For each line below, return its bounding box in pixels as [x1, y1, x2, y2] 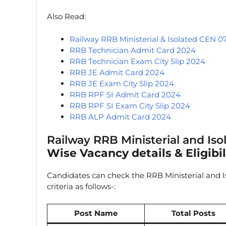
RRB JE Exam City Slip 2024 [70, 78, 174, 88]
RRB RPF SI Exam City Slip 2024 [70, 100, 190, 110]
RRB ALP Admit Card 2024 [70, 111, 171, 122]
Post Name [74, 208, 118, 218]
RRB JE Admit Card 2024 [70, 67, 164, 77]
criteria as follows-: [47, 182, 116, 191]
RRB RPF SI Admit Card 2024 [70, 89, 181, 99]
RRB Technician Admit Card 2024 [70, 45, 196, 55]
